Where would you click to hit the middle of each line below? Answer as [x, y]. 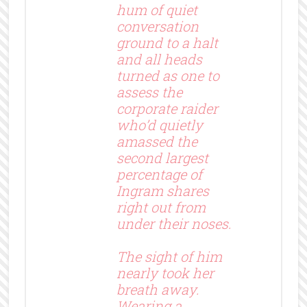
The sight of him [169, 256]
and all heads [159, 59]
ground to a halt [167, 42]
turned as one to [168, 75]
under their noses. [174, 223]
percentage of [159, 174]
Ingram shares [162, 190]
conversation [157, 26]
